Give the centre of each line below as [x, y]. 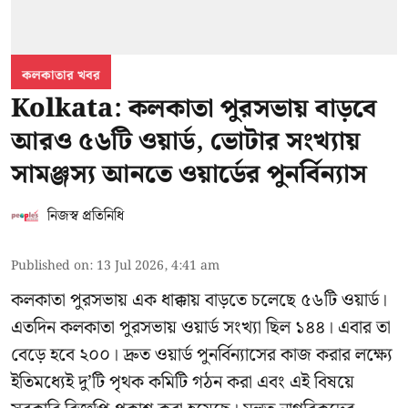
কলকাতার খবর [61, 76]
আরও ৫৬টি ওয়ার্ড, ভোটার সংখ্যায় [186, 142]
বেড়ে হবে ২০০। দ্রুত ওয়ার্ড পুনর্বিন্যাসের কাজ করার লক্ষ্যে [202, 356]
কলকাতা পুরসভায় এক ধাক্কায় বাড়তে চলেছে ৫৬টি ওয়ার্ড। [199, 301]
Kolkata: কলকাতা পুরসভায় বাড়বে [194, 109]
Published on [50, 266]
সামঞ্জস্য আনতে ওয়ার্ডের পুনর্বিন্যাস [189, 175]
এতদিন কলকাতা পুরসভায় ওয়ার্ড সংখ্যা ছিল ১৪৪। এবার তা [201, 328]
